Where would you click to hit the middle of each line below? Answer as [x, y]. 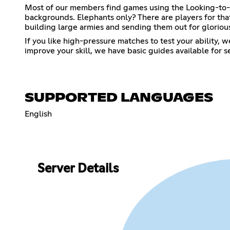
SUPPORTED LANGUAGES [119, 98]
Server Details [78, 169]
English [38, 114]
